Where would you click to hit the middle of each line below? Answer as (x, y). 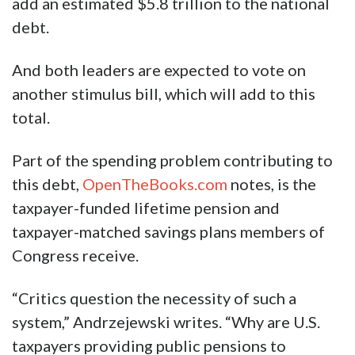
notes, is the (272, 184)
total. (31, 118)
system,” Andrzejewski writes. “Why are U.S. (166, 322)
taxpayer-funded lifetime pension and (146, 208)
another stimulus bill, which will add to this (164, 94)
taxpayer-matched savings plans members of (168, 232)
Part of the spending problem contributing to (172, 160)
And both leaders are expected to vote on (159, 70)
